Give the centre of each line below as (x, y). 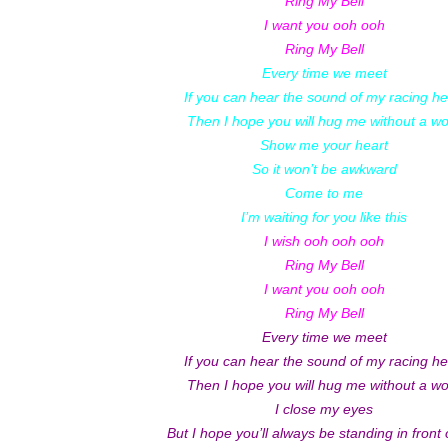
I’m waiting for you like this (324, 217)
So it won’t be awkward (324, 169)
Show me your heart (324, 145)
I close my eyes (324, 409)
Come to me (324, 193)
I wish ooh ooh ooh (324, 241)
